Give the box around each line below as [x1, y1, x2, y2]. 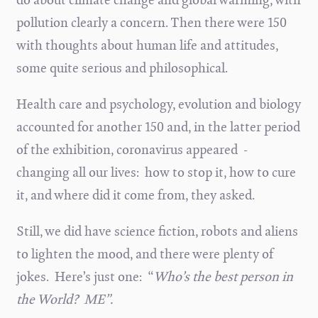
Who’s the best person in [153, 267, 293, 286]
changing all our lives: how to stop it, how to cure [16, 163, 296, 182]
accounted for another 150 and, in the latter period [16, 117, 300, 136]
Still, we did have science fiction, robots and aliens [16, 221, 298, 241]
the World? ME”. [16, 290, 113, 309]
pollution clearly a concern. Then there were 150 [16, 13, 287, 32]
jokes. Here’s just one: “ [16, 267, 153, 286]
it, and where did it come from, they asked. [16, 185, 255, 204]
